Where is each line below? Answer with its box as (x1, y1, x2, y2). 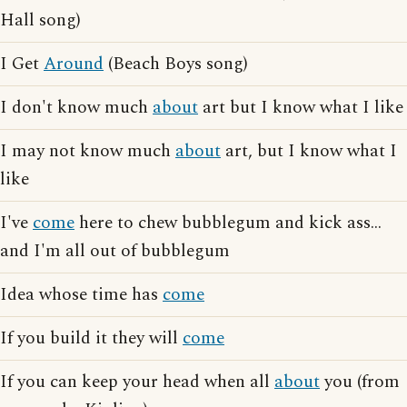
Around (44, 51, 104, 78)
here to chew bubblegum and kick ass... (74, 210, 382, 237)
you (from (320, 369, 400, 396)
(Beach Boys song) (104, 51, 248, 78)
